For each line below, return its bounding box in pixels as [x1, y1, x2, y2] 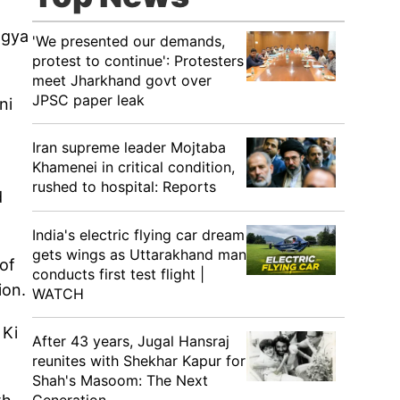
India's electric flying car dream [32, 226, 245, 244]
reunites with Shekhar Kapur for [32, 352, 246, 370]
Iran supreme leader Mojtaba [32, 138, 226, 156]
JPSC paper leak [32, 91, 145, 109]
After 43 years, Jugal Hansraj [32, 332, 229, 350]
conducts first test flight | [32, 265, 204, 283]
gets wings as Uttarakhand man [32, 246, 246, 263]
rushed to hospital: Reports [32, 178, 216, 196]
